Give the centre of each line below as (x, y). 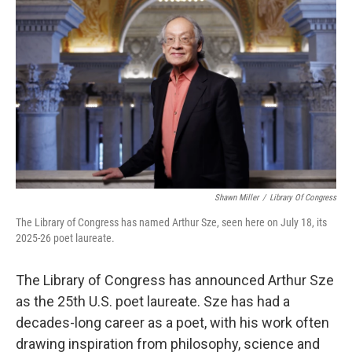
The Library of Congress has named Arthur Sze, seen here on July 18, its (171, 222)
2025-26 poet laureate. (65, 238)
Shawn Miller (236, 198)
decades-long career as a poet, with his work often (172, 323)
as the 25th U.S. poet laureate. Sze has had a (153, 301)
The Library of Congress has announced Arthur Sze (175, 280)
